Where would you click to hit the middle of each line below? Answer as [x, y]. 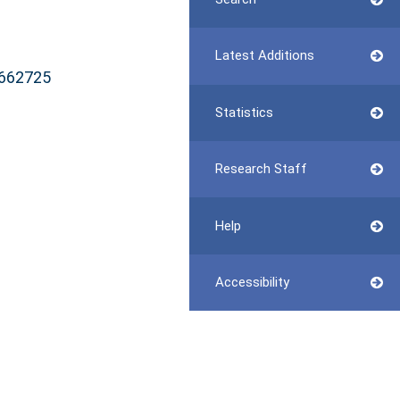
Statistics [244, 112]
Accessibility [252, 282]
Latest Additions [264, 56]
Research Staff [261, 169]
